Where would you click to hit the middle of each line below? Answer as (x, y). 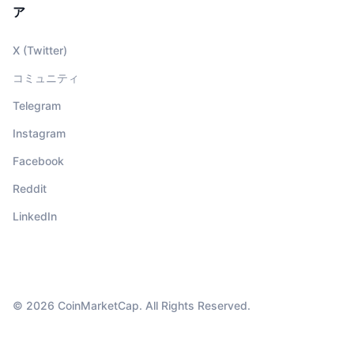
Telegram (37, 106)
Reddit (30, 189)
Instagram (39, 134)
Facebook (38, 161)
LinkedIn (35, 217)
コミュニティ (46, 78)
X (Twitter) (40, 51)
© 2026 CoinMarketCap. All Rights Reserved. (132, 306)
